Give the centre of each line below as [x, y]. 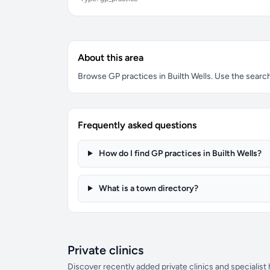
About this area [111, 58]
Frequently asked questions [137, 125]
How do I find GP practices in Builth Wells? [179, 153]
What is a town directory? [147, 188]
